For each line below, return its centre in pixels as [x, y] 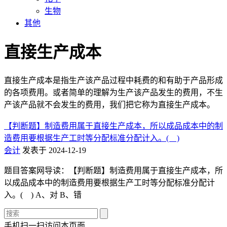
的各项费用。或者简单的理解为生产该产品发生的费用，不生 [113, 92]
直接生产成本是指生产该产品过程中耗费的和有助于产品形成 [113, 80]
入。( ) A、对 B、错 [43, 195]
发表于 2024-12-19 [54, 150]
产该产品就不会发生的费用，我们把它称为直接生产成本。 [109, 104]
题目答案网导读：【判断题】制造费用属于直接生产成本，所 [113, 170]
